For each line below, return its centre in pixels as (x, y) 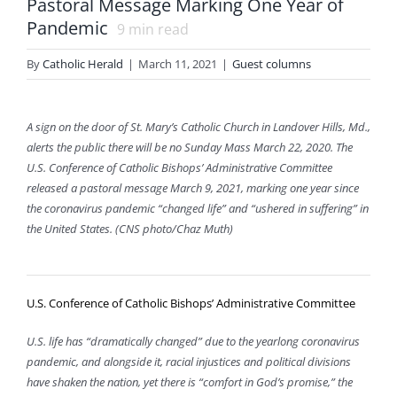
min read (157, 29)
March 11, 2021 (178, 64)
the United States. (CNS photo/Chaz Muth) (129, 229)
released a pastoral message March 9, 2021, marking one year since (192, 188)
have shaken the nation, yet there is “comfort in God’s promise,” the (189, 382)
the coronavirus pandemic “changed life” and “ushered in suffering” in (197, 209)
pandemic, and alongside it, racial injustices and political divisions (188, 362)
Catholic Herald (83, 64)
